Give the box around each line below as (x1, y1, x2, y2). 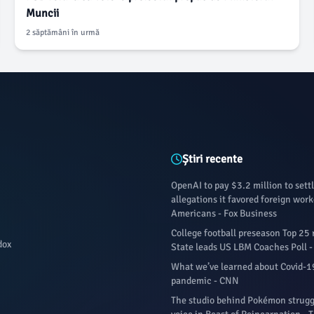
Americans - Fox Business (171, 207, 277, 219)
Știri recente (182, 152, 243, 166)
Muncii (26, 6, 60, 20)
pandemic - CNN (171, 275, 239, 287)
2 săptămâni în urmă (26, 27, 100, 38)
